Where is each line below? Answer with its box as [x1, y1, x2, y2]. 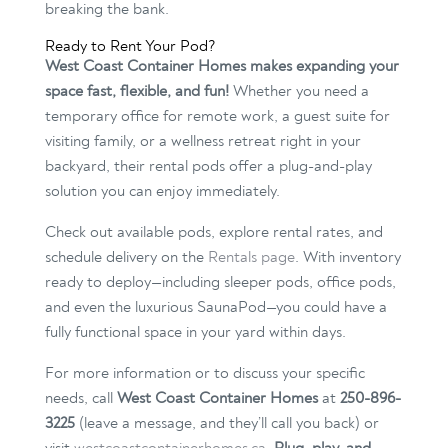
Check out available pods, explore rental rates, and [44, 222, 383, 243]
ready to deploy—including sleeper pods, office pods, [44, 272, 396, 293]
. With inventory [294, 247, 401, 268]
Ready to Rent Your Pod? [44, 36, 216, 57]
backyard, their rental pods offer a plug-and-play [44, 156, 372, 177]
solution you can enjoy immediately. [44, 181, 280, 202]
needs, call [44, 388, 117, 409]
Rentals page [207, 247, 295, 268]
